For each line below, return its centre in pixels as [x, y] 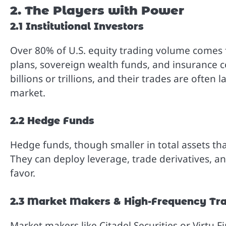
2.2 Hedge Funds [52, 121]
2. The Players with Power [97, 10]
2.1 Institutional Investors [77, 26]
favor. [23, 173]
